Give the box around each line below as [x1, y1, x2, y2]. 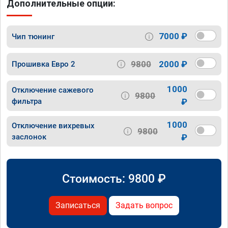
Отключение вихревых [12, 121, 95, 131]
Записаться [55, 201, 100, 211]
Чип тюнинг [12, 32, 54, 41]
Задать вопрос [116, 201, 173, 211]
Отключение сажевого [12, 85, 94, 95]
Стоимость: [62, 172, 128, 186]
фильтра [12, 97, 42, 106]
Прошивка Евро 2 [12, 60, 75, 69]
